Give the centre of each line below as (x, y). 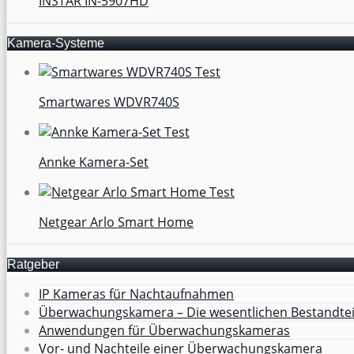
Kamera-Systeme (56, 43)
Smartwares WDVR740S (109, 102)
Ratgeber (33, 264)
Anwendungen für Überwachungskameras (164, 330)
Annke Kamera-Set (94, 162)
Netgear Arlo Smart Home (116, 222)
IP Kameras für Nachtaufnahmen (136, 294)
